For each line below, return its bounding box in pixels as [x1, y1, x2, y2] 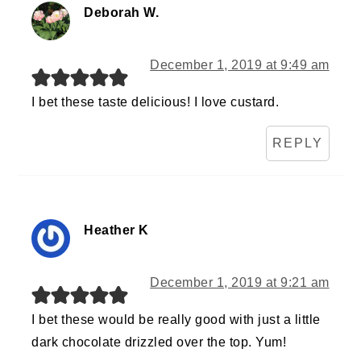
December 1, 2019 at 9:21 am [150, 276, 330, 290]
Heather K [84, 223, 149, 238]
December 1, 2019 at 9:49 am [150, 58, 330, 73]
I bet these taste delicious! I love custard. [31, 95, 280, 110]
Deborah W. [84, 6, 160, 20]
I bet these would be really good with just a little [31, 313, 321, 327]
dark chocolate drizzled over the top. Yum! [31, 335, 287, 350]
